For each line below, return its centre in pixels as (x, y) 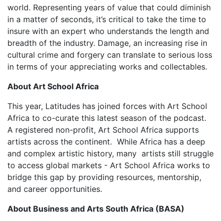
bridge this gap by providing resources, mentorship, (104, 177)
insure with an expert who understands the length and (108, 31)
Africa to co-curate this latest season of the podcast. (107, 118)
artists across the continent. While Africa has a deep (106, 142)
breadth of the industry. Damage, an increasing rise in (107, 43)
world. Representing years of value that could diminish (109, 8)
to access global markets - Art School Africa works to (109, 166)
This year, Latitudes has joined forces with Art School (107, 106)
